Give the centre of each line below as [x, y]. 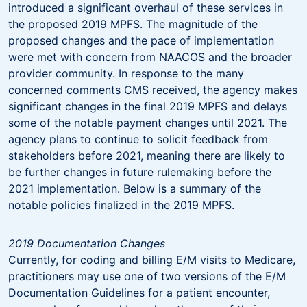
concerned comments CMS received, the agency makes [153, 89]
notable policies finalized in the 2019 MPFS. [123, 205]
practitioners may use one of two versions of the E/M [147, 276]
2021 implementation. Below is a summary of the [135, 188]
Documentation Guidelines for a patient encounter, [139, 292]
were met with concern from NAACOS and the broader [150, 57]
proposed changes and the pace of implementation [141, 40]
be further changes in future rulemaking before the [140, 172]
